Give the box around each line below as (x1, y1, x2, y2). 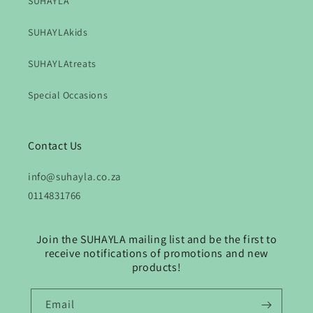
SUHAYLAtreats (28, 57, 96, 70)
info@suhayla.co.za (28, 170, 122, 183)
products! (131, 260, 182, 275)
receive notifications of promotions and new (45, 246, 268, 261)
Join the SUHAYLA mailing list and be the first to (36, 232, 277, 247)
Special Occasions (28, 89, 108, 101)
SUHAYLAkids (28, 26, 88, 38)
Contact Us (28, 138, 82, 153)
